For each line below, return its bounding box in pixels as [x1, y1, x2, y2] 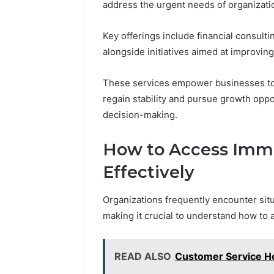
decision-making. [103, 109, 177, 121]
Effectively [103, 162, 194, 183]
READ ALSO [114, 250, 171, 262]
